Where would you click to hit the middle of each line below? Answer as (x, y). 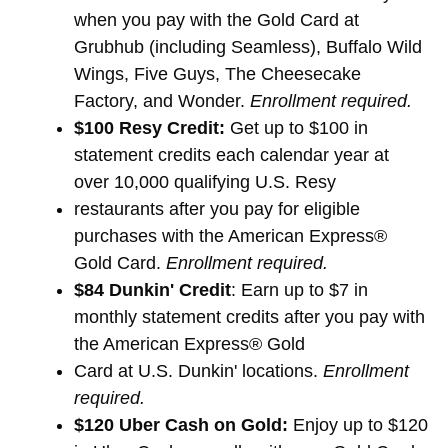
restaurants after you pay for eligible (217, 208)
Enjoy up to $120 (358, 424)
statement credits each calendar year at (231, 154)
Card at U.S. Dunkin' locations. (198, 370)
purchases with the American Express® (230, 235)
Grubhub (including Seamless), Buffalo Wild (248, 46)
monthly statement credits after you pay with (249, 316)
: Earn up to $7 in (299, 289)
